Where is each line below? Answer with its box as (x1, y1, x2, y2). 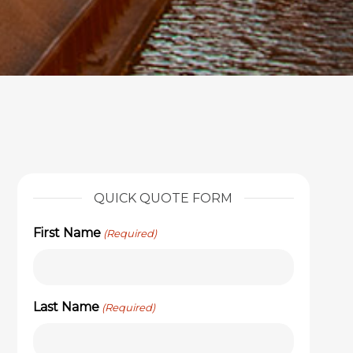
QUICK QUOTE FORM (94, 191, 233, 206)
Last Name (32, 299, 99, 315)
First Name (32, 225, 101, 241)
